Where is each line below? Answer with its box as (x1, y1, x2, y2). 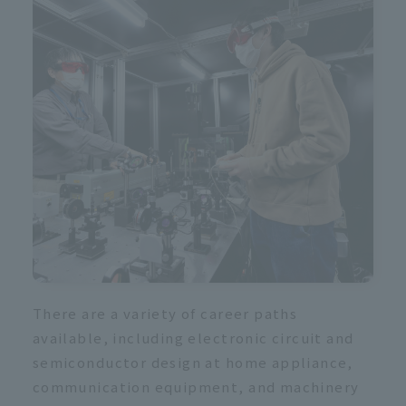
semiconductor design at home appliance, (32, 353, 353, 372)
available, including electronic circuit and (32, 328, 354, 348)
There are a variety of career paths (32, 304, 298, 324)
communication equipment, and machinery (32, 377, 360, 397)
